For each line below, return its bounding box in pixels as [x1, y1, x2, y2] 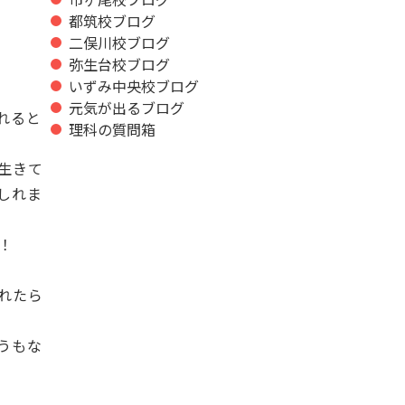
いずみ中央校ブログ [69, 74, 199, 97]
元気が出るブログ [69, 96, 184, 118]
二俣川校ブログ [69, 31, 170, 53]
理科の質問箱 [69, 118, 155, 140]
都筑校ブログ [69, 9, 155, 32]
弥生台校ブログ [69, 52, 170, 75]
